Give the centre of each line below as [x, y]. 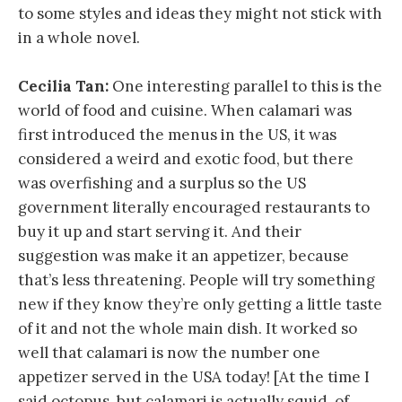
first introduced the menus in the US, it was [177, 134]
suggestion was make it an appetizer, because [184, 255]
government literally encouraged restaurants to [194, 207]
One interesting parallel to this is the [245, 86]
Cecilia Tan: [63, 86]
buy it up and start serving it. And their [160, 231]
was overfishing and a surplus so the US [162, 183]
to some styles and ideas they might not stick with [200, 13]
